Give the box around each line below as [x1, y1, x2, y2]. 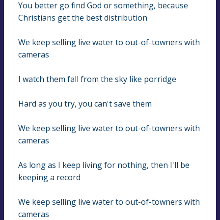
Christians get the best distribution [18, 12, 147, 24]
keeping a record [18, 172, 81, 183]
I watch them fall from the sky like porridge [18, 74, 176, 85]
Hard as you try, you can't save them [18, 98, 152, 110]
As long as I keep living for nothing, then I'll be [18, 160, 190, 171]
